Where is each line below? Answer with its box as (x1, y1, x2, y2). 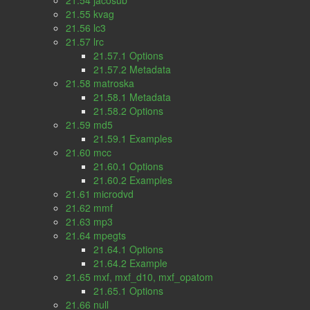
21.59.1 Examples (93, 131, 172, 145)
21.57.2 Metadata (93, 62, 171, 76)
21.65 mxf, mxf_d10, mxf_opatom (66, 270, 213, 284)
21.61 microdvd (66, 187, 134, 201)
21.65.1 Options (93, 284, 163, 298)
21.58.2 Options (93, 104, 163, 118)
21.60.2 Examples (93, 173, 172, 187)
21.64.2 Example (93, 256, 167, 270)
